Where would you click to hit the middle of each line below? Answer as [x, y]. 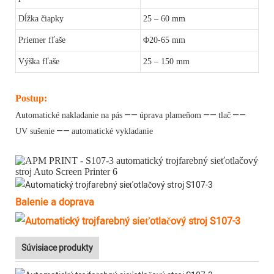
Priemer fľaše [42, 40]
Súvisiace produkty [57, 248]
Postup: [31, 98]
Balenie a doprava [55, 203]
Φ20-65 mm [164, 40]
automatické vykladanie [112, 131]
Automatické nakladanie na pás [69, 116]
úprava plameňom [170, 116]
